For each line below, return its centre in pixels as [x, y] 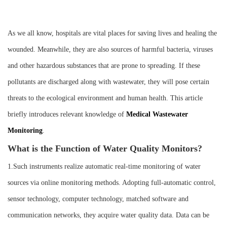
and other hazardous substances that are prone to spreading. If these [104, 66]
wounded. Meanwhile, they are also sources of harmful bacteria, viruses [110, 50]
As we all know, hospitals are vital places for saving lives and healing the [112, 33]
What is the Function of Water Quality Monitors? [105, 149]
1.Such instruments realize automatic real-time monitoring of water [104, 167]
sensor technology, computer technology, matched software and [98, 199]
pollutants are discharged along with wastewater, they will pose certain [108, 82]
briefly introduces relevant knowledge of [67, 115]
